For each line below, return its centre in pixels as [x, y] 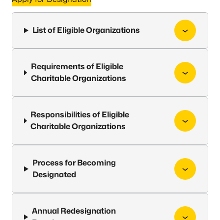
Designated [54, 175]
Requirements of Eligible [77, 67]
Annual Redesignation [74, 211]
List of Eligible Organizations [86, 30]
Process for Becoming [74, 163]
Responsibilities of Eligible [80, 115]
